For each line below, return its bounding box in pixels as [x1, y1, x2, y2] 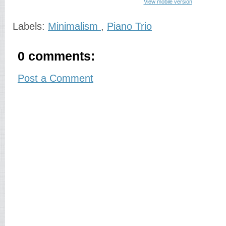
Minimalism [48, 21, 101, 32]
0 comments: [18, 49, 95, 63]
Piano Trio [107, 21, 152, 32]
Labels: [13, 21, 48, 32]
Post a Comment [18, 73, 93, 84]
